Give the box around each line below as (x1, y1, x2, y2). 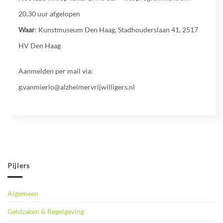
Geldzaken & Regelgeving (7, 207, 84, 216)
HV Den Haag (18, 41, 61, 50)
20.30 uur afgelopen (18, 9, 80, 18)
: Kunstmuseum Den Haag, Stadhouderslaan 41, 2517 (34, 25, 198, 34)
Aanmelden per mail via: (18, 66, 93, 75)
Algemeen (7, 189, 38, 198)
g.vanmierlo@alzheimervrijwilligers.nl (18, 82, 135, 91)
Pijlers (7, 161, 30, 170)
